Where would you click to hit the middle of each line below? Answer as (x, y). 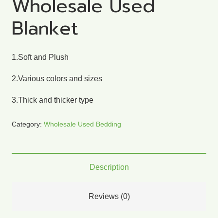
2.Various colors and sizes (57, 78)
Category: (28, 124)
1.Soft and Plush (40, 57)
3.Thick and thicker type (53, 100)
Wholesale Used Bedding (82, 124)
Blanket (45, 28)
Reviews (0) (109, 196)
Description (109, 167)
